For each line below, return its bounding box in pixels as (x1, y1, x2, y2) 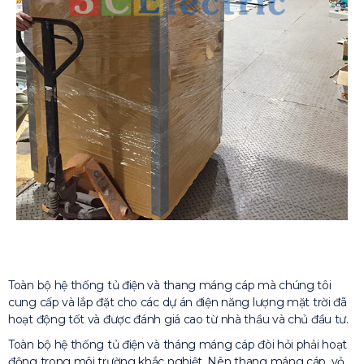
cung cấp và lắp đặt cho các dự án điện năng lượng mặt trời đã (8, 294, 347, 310)
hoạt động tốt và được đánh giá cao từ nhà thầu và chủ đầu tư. (8, 311, 349, 327)
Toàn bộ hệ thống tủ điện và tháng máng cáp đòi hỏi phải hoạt (8, 336, 347, 352)
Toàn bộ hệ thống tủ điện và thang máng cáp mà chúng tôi (8, 277, 331, 292)
